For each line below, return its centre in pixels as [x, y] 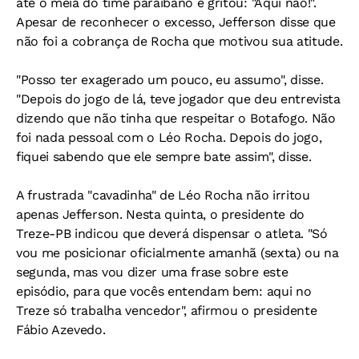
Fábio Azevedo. [61, 330]
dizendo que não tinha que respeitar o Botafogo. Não [176, 118]
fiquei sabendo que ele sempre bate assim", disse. [164, 157]
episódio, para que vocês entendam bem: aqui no [164, 291]
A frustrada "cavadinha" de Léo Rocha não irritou [163, 195]
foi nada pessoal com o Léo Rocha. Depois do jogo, [169, 137]
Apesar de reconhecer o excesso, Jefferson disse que [176, 22]
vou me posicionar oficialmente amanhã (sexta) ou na [177, 253]
